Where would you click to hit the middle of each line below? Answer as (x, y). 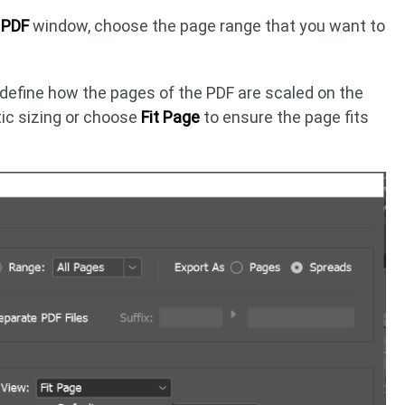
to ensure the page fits (285, 117)
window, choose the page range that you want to (207, 26)
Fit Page (171, 117)
